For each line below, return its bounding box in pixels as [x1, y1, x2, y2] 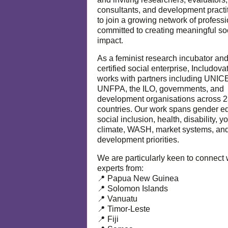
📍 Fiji [97, 214, 119, 223]
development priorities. [97, 135, 179, 145]
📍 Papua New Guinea [97, 174, 179, 183]
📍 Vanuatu [97, 194, 137, 203]
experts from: [97, 163, 144, 173]
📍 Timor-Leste [97, 204, 150, 213]
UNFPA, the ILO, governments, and [97, 84, 224, 94]
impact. [97, 36, 123, 45]
